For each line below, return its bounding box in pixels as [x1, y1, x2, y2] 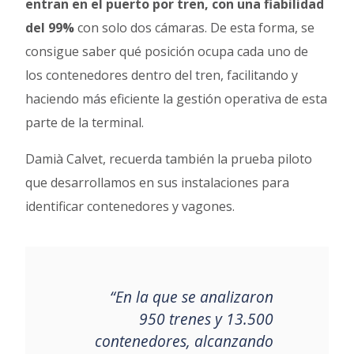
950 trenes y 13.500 [138, 307, 273, 330]
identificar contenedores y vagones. [25, 197, 235, 215]
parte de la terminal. [25, 113, 151, 131]
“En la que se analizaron [109, 285, 273, 307]
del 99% [25, 18, 75, 36]
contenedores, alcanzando [94, 330, 273, 352]
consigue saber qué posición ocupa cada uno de [25, 42, 309, 60]
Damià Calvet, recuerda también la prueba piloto [25, 149, 313, 168]
